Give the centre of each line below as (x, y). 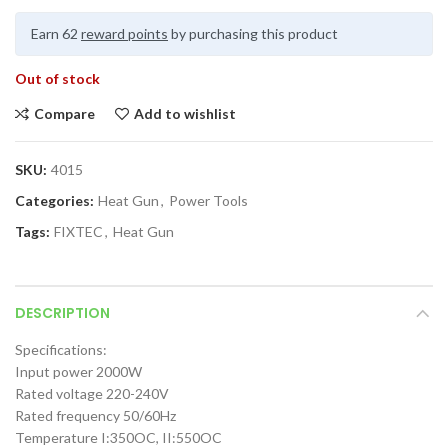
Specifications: (61, 349)
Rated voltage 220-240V (92, 393)
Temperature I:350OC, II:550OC (118, 437)
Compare (64, 113)
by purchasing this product (253, 33)
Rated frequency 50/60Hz (95, 415)
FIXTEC (78, 231)
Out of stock (57, 78)
